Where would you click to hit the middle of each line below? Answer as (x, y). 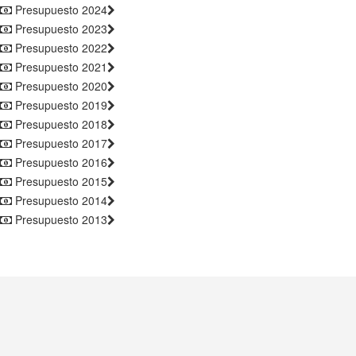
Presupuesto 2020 (60, 85)
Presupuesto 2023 (60, 28)
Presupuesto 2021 (60, 66)
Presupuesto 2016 (60, 162)
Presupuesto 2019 (60, 104)
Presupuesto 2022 (60, 47)
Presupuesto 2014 (60, 200)
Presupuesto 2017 (60, 143)
